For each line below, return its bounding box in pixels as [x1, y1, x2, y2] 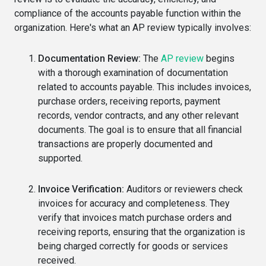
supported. [38, 152, 83, 164]
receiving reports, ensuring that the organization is [38, 226, 245, 237]
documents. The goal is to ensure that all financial [38, 123, 242, 135]
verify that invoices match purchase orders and [38, 211, 232, 223]
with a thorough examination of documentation [38, 66, 228, 78]
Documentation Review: [38, 52, 141, 64]
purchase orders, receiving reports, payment [38, 95, 220, 107]
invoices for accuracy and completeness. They [38, 197, 230, 209]
